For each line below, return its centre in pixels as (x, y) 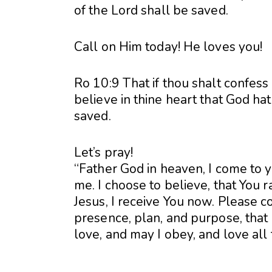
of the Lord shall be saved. (151, 11)
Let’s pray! (104, 152)
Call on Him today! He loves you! (168, 47)
